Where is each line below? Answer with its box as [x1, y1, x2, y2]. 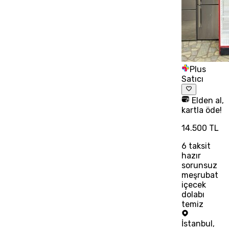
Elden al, [190, 95, 224, 105]
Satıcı [181, 74, 204, 84]
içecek [181, 179, 207, 190]
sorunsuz [181, 160, 218, 170]
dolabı [181, 189, 205, 199]
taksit [187, 141, 211, 151]
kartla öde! [181, 105, 222, 115]
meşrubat [181, 170, 219, 180]
